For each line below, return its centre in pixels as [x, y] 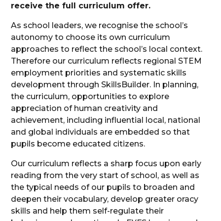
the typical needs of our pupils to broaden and [103, 187]
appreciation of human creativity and [85, 109]
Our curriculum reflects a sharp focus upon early [106, 164]
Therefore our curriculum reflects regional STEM [107, 61]
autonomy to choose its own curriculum [91, 37]
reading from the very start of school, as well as [105, 176]
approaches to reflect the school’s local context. [107, 49]
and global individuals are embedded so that [101, 132]
